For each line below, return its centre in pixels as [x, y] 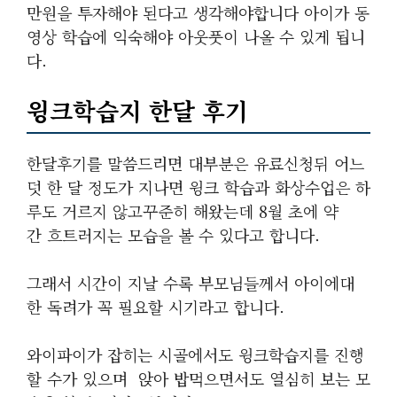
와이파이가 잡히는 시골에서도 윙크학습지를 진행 [195, 354]
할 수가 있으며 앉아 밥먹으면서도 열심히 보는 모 [198, 378]
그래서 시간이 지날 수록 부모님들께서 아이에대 [191, 283]
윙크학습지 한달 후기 [137, 110]
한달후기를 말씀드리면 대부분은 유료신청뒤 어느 [195, 163]
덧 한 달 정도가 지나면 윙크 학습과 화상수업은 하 [198, 187]
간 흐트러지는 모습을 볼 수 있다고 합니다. [176, 235]
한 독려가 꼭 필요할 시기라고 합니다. [158, 307]
